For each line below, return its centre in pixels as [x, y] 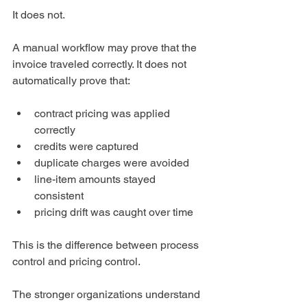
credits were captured [86, 147]
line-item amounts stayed [96, 180]
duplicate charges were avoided [112, 163]
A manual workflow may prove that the [106, 48]
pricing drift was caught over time [114, 212]
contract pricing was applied [103, 114]
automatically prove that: [71, 81]
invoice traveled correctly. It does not [101, 64]
